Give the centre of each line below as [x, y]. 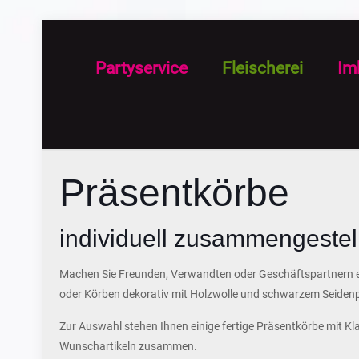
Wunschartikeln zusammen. [129, 346]
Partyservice [141, 68]
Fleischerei [262, 68]
